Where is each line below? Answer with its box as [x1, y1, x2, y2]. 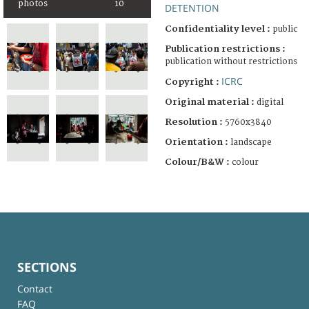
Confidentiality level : [165, 23, 270, 34]
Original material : [165, 96, 257, 108]
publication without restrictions [165, 56, 297, 67]
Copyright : [165, 76, 221, 88]
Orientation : [165, 136, 230, 148]
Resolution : [165, 116, 223, 128]
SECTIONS [17, 258, 77, 275]
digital [257, 97, 283, 108]
